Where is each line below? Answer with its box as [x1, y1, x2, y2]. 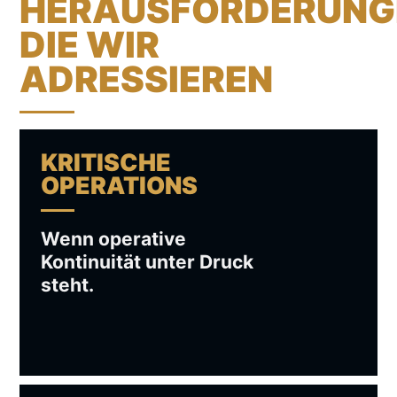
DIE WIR [19, 23, 160, 66]
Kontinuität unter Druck [41, 251, 253, 273]
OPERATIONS [41, 171, 198, 199]
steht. [41, 274, 94, 296]
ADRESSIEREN [19, 58, 273, 101]
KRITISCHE [41, 148, 171, 176]
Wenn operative [41, 228, 186, 250]
